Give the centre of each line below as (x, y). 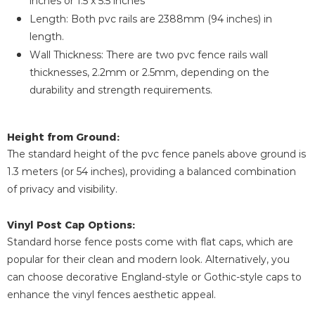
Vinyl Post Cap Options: (72, 225)
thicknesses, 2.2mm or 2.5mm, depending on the (149, 72)
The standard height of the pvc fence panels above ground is (156, 154)
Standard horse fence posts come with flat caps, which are (150, 242)
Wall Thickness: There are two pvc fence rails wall (149, 55)
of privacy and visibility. (62, 189)
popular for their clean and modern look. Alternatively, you (148, 259)
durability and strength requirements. (121, 90)
